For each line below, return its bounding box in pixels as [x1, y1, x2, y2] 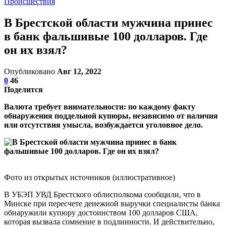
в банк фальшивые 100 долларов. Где [4, 29, 208, 43]
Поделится [4, 85, 43, 94]
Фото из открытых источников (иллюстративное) [4, 173, 175, 182]
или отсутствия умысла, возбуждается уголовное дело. [4, 120, 203, 129]
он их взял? [4, 43, 67, 56]
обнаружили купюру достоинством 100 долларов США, [4, 208, 198, 217]
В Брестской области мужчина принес [4, 16, 213, 29]
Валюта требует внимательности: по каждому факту [4, 102, 195, 111]
